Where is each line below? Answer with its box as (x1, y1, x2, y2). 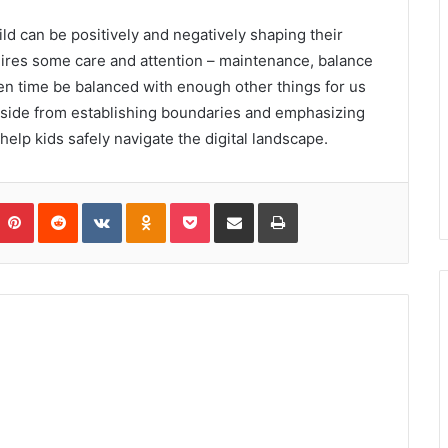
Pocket (209, 193, 252, 210)
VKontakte (121, 193, 185, 210)
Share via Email (253, 193, 285, 210)
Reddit (77, 193, 117, 210)
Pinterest (33, 193, 90, 210)
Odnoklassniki (165, 193, 251, 210)
